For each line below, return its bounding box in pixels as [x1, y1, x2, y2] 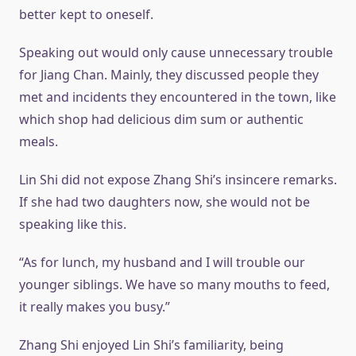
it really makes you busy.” [19, 298, 170, 315]
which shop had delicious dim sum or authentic [19, 110, 304, 128]
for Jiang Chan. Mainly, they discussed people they [19, 66, 319, 83]
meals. [19, 133, 58, 150]
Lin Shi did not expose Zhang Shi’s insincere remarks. [19, 171, 337, 188]
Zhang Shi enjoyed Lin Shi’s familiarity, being [19, 336, 284, 354]
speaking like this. [19, 215, 126, 233]
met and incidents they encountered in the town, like [19, 88, 336, 106]
